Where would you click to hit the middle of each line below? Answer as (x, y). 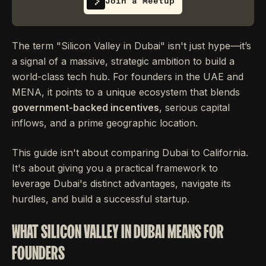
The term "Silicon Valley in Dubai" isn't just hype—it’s (132, 46)
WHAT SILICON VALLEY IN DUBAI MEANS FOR (118, 232)
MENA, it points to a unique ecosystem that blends (126, 92)
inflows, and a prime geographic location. (105, 123)
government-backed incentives (85, 108)
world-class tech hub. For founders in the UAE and (128, 77)
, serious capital (194, 108)
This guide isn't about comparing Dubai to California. (130, 153)
